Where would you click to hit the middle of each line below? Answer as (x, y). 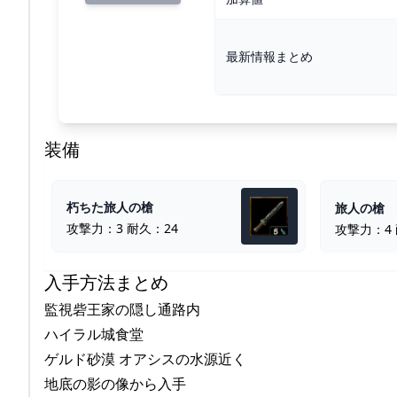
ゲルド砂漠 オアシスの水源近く (145, 359)
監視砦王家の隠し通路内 (122, 309)
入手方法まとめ (106, 282)
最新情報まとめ (269, 56)
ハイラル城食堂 (94, 334)
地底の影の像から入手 (115, 384)
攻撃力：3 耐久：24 (122, 228)
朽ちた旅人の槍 (110, 207)
